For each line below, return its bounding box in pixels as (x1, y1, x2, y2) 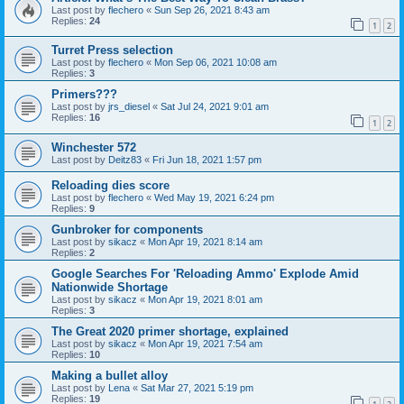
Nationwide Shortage (51, 280, 168, 295)
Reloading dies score (51, 179, 170, 193)
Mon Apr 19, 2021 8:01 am (148, 294, 262, 306)
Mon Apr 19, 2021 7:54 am (148, 338, 262, 350)
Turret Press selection (51, 43, 173, 58)
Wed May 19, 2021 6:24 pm (154, 192, 274, 204)
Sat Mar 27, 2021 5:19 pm (141, 382, 253, 394)
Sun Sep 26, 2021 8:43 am (154, 4, 270, 15)
